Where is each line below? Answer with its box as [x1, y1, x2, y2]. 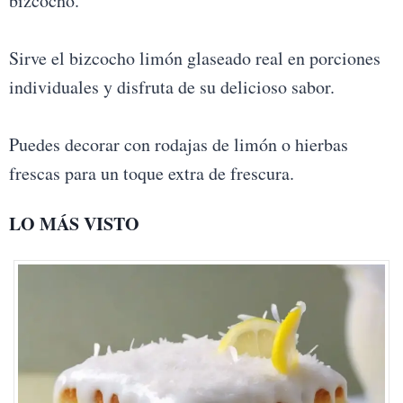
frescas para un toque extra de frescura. [8, 161, 294, 186]
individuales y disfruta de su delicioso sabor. [8, 75, 335, 100]
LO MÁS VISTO [8, 210, 139, 237]
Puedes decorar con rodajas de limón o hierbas [8, 132, 348, 157]
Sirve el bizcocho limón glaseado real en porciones [8, 46, 381, 71]
